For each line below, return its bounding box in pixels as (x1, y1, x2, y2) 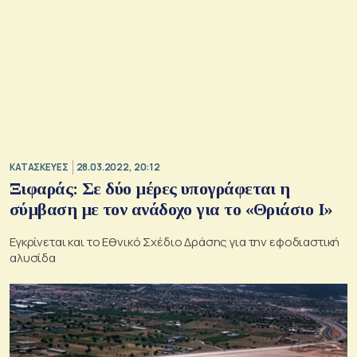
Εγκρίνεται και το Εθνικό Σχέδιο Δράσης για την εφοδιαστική (10, 233, 340, 250)
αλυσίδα (10, 249, 56, 266)
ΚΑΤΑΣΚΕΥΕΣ (10, 161, 69, 174)
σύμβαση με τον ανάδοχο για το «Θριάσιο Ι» (10, 198, 333, 219)
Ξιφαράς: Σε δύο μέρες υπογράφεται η (10, 178, 290, 198)
